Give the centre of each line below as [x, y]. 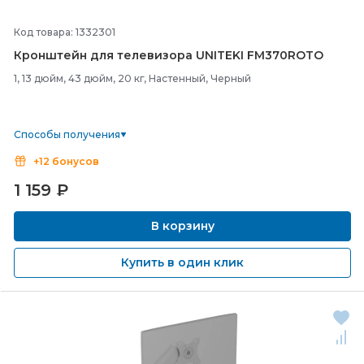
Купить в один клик [182, 262]
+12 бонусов [66, 161]
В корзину [182, 226]
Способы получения [67, 134]
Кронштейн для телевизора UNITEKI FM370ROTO [169, 55]
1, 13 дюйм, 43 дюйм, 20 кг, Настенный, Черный [132, 78]
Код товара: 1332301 [65, 32]
